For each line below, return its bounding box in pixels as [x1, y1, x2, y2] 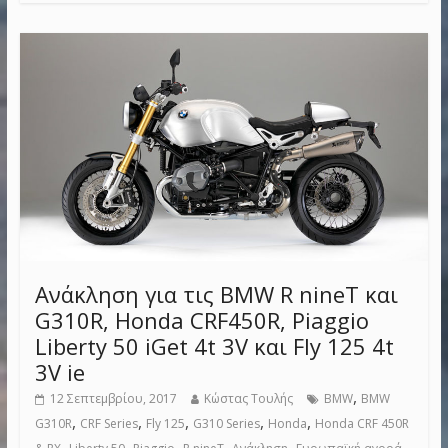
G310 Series [192, 414, 260, 432]
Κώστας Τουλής [203, 389, 293, 407]
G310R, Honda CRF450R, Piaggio [34, 304, 369, 335]
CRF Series [79, 414, 138, 432]
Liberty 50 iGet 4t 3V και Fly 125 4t [34, 330, 394, 361]
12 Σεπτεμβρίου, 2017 [49, 389, 177, 407]
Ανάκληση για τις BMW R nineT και [34, 278, 398, 309]
